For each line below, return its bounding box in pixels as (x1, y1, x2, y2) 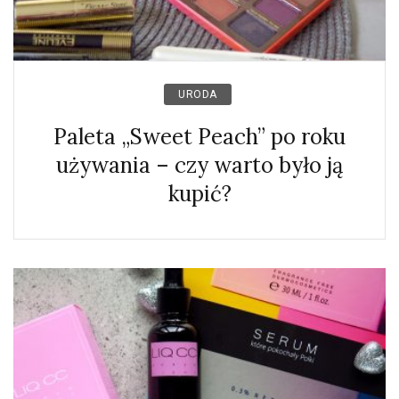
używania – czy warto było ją (56, 151, 343, 179)
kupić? (167, 180, 232, 208)
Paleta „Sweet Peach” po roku (53, 123, 346, 151)
